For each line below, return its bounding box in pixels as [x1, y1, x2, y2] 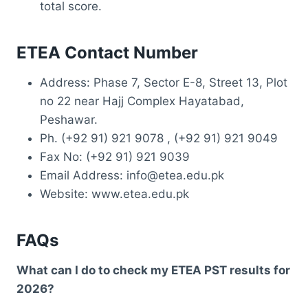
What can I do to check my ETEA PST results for [16, 263, 290, 277]
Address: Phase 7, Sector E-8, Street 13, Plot [40, 75, 287, 89]
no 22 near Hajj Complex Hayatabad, [40, 93, 244, 108]
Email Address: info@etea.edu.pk [40, 168, 224, 182]
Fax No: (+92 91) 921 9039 [40, 149, 190, 164]
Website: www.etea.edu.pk [40, 186, 189, 201]
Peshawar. [40, 112, 98, 126]
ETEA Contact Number [16, 42, 198, 63]
